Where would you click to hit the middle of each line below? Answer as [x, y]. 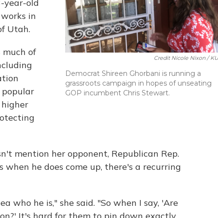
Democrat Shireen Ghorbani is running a [133, 73]
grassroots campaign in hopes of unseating [138, 83]
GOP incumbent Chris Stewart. [118, 93]
